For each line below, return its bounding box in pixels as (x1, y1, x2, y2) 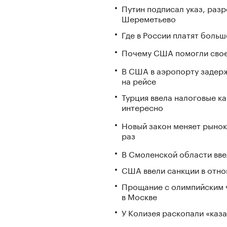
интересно (122, 100, 163, 113)
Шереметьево (122, 11, 176, 24)
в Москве (122, 189, 157, 202)
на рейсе (122, 74, 156, 87)
